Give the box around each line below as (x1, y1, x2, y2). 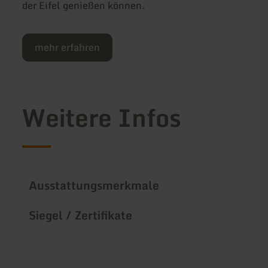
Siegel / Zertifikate (29, 205, 133, 224)
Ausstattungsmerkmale (29, 175, 160, 194)
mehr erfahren (35, 39, 100, 56)
